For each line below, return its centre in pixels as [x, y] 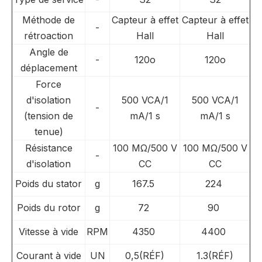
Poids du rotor [49, 208]
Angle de [49, 52]
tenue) [49, 132]
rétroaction [49, 36]
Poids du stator [49, 184]
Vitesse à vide [49, 232]
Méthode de [49, 20]
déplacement [49, 68]
